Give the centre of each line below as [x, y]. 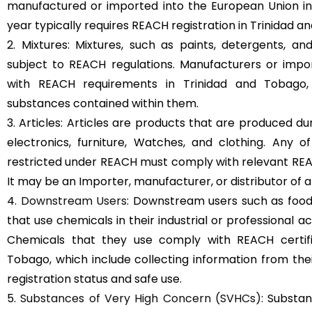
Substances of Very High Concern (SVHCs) [141, 298]
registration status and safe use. [94, 279]
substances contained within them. [103, 103]
